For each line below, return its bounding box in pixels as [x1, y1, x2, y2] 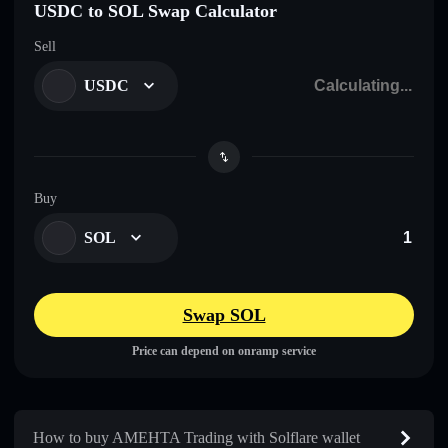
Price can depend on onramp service [132, 343, 316, 358]
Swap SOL [182, 304, 266, 325]
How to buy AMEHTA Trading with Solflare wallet [33, 428, 360, 446]
